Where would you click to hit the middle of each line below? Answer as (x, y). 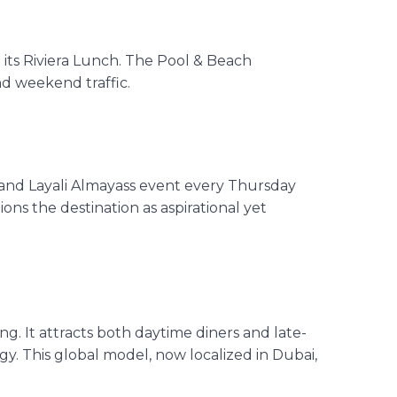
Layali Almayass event (103, 185)
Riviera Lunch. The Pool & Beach (136, 60)
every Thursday (238, 185)
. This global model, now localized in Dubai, (167, 354)
